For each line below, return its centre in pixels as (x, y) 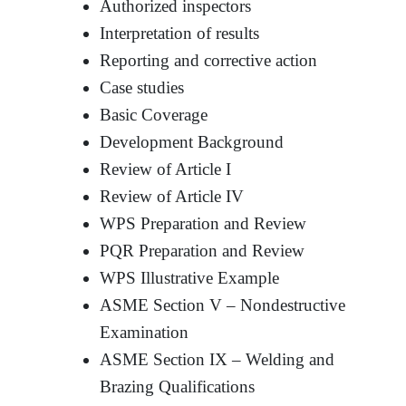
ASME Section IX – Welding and (217, 359)
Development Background (192, 141)
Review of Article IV (172, 196)
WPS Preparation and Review (203, 223)
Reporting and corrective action (209, 60)
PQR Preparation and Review (203, 250)
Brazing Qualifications (178, 386)
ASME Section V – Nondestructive (223, 304)
